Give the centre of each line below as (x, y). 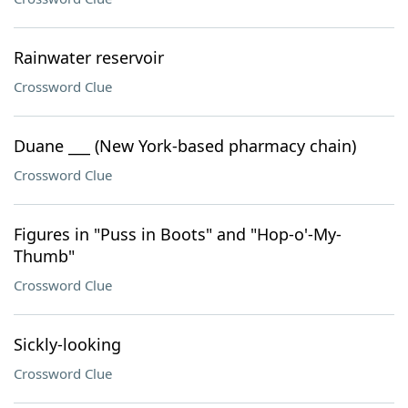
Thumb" (44, 256)
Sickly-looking (67, 344)
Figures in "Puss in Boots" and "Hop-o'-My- (178, 234)
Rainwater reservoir (89, 57)
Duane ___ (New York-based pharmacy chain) (185, 146)
